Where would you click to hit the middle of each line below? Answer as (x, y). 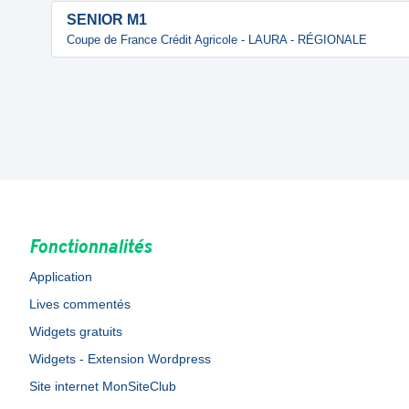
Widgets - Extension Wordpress (120, 359)
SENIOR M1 (107, 20)
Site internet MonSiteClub (103, 386)
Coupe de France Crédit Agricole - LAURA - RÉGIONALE (217, 40)
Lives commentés (80, 304)
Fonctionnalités (90, 248)
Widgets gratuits (76, 331)
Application (61, 277)
